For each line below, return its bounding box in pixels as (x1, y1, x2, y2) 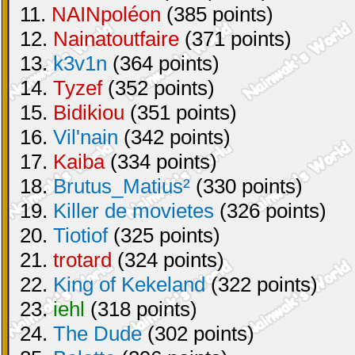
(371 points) (179, 27, 292, 51)
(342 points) (118, 125, 231, 149)
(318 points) (85, 297, 197, 321)
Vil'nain (53, 125, 118, 149)
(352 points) (102, 76, 215, 100)
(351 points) (124, 101, 237, 124)
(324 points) (112, 248, 224, 272)
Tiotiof (53, 223, 108, 247)
